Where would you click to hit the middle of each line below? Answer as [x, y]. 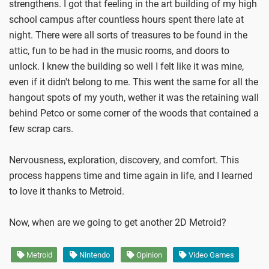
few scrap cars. [41, 128]
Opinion [148, 255]
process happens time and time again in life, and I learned [131, 175]
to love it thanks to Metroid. [67, 191]
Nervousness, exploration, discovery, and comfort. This [124, 160]
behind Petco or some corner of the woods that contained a [134, 113]
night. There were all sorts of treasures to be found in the [128, 35]
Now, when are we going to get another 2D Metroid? [118, 223]
